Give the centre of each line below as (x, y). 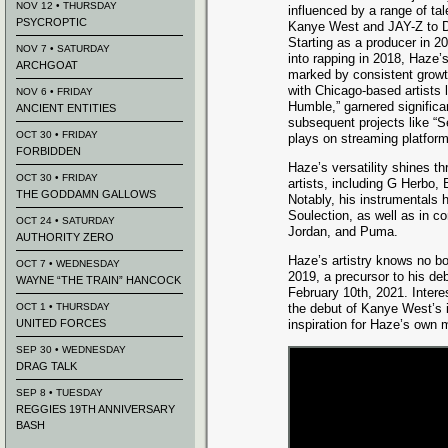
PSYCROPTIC (51, 22)
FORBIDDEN (48, 151)
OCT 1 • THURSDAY (63, 306)
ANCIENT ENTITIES (66, 108)
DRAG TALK (46, 366)
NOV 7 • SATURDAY (63, 48)
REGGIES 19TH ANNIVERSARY (95, 409)
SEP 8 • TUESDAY (59, 392)
